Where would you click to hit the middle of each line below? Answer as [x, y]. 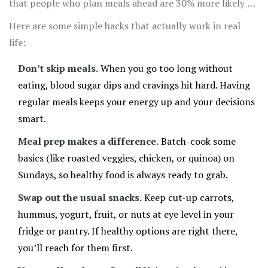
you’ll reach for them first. [75, 248]
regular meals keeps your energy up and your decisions [136, 102]
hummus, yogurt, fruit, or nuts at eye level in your [126, 214]
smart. [32, 119]
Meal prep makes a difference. [88, 141]
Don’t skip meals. [58, 68]
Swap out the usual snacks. [80, 198]
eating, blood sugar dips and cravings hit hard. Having [134, 85]
